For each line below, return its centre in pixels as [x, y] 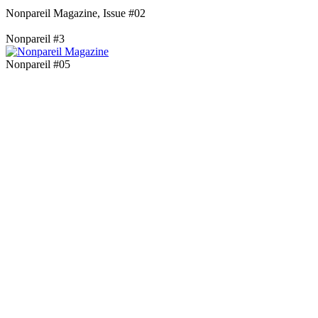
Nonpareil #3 [35, 39]
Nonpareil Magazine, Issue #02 [76, 13]
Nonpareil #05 [38, 65]
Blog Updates [159, 296]
